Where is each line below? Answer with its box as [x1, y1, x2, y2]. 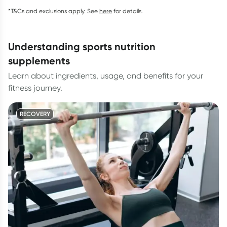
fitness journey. [8, 83, 62, 93]
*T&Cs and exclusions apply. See [8, 7, 98, 15]
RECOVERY [20, 110, 50, 118]
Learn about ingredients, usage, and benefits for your [8, 71, 203, 81]
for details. [113, 7, 143, 15]
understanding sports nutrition [8, 40, 15, 53]
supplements [8, 54, 70, 67]
